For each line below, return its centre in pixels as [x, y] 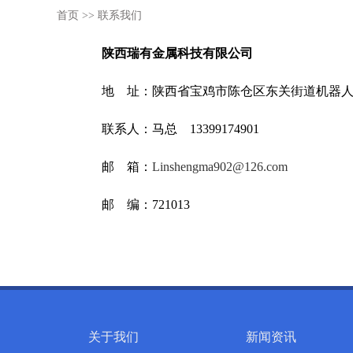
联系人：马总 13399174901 [180, 129]
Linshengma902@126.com [219, 167]
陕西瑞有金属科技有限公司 [177, 53]
